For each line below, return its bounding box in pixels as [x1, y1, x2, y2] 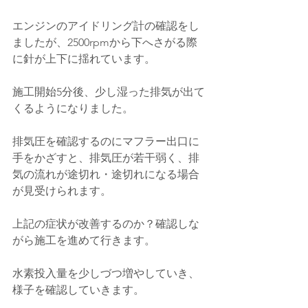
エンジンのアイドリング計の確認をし [12, 19, 199, 32]
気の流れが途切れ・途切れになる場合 [12, 167, 199, 181]
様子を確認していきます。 [12, 283, 144, 296]
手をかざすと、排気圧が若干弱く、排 [12, 151, 199, 164]
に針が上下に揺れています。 [12, 52, 155, 65]
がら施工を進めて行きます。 [12, 233, 155, 247]
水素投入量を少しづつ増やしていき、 [12, 266, 199, 280]
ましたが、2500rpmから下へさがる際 [12, 35, 197, 49]
